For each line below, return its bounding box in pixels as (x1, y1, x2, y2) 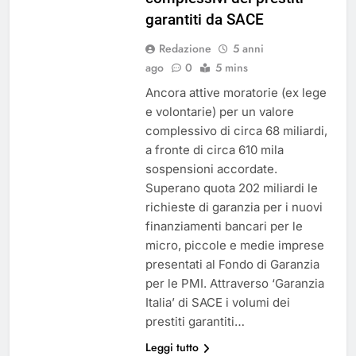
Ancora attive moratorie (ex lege (145, 85, 327, 101)
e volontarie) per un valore (145, 104, 294, 120)
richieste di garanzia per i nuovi (145, 199, 323, 215)
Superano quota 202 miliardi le (145, 180, 318, 196)
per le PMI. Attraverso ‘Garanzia (145, 276, 324, 292)
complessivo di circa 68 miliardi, (145, 123, 327, 139)
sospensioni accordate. (145, 161, 277, 177)
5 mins (215, 60, 248, 76)
